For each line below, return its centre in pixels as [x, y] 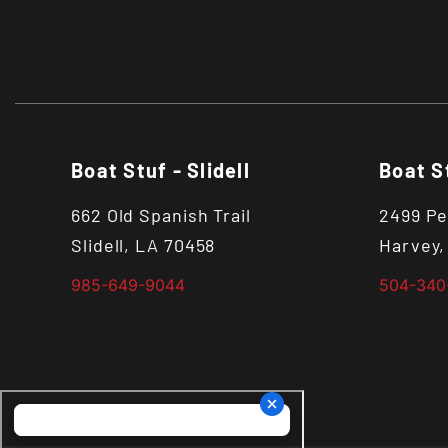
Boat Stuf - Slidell [160, 170]
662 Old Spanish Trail [161, 215]
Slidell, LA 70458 [143, 245]
